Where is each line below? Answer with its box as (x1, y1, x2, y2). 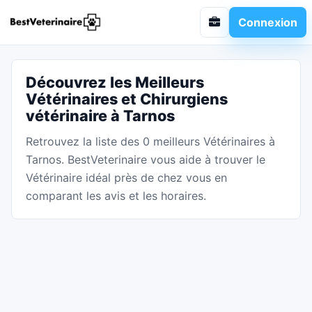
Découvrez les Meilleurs (26, 73, 204, 91)
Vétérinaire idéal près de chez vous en (26, 171, 227, 185)
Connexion (238, 15, 297, 29)
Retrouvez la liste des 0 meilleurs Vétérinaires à (26, 134, 275, 148)
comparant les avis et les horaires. (26, 189, 206, 203)
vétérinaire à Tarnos (26, 107, 175, 125)
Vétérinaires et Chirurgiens (26, 90, 228, 108)
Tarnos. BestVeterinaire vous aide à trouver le (26, 153, 265, 166)
